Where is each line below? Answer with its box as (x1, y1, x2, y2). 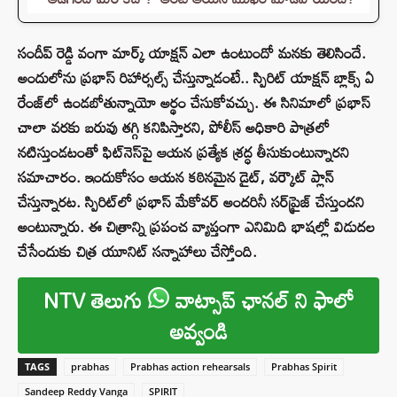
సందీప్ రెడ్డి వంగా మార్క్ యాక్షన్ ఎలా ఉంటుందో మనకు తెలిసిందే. (18, 38, 366, 68)
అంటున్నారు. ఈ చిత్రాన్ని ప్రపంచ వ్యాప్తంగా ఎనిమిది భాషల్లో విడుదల (18, 212, 375, 242)
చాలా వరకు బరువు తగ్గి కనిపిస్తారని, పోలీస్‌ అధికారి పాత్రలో (18, 113, 330, 143)
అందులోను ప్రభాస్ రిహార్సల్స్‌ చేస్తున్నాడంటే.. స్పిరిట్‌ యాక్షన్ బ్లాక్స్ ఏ (18, 63, 374, 93)
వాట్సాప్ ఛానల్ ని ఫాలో (168, 279, 354, 322)
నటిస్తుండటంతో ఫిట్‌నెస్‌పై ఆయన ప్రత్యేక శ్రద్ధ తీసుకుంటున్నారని (18, 137, 349, 167)
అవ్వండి (169, 310, 228, 353)
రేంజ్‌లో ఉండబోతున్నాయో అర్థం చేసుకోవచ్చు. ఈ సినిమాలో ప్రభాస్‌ (18, 88, 370, 118)
